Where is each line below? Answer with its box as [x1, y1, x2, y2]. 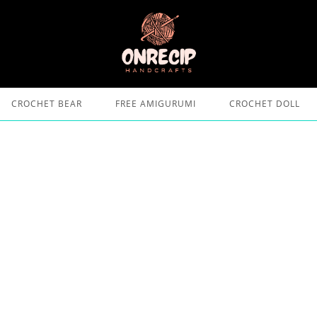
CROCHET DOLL [229, 98, 300, 110]
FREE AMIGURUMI [115, 98, 196, 110]
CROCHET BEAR [11, 98, 82, 110]
